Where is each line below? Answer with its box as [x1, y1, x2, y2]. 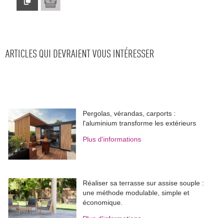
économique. [83, 199, 123, 207]
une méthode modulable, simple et [83, 189, 190, 197]
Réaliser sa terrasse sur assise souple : [83, 179, 204, 187]
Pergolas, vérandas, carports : [83, 109, 176, 118]
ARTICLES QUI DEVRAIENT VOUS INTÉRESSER [5, 49, 154, 61]
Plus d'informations [83, 135, 142, 144]
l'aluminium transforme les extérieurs [83, 119, 197, 127]
